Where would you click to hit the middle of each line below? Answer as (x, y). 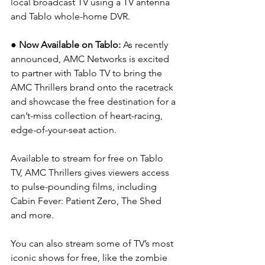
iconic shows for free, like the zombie (90, 258)
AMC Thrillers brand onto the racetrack (93, 87)
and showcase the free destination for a (94, 101)
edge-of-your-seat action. (64, 130)
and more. (32, 215)
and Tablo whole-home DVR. (70, 16)
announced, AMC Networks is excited (91, 59)
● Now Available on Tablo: (67, 45)
